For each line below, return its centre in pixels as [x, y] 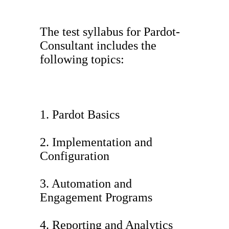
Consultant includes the [98, 46]
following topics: [82, 60]
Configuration [75, 156]
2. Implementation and [96, 142]
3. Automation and [86, 184]
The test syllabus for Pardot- [110, 32]
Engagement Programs [96, 198]
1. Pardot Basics [80, 115]
